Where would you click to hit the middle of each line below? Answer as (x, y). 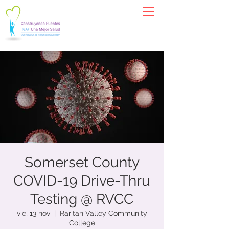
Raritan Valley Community (103, 213)
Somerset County (82, 162)
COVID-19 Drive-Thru (82, 181)
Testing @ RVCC (82, 199)
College (82, 223)
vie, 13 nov (33, 213)
